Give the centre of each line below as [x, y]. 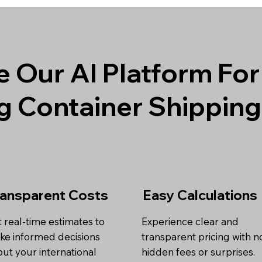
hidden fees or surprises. [199, 252]
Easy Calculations [200, 195]
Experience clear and [190, 222]
